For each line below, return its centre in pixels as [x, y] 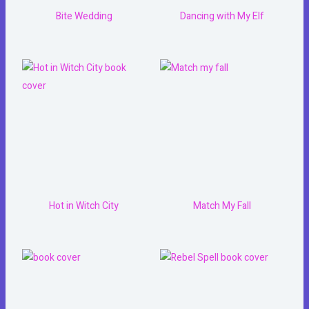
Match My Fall [222, 206]
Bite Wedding [84, 17]
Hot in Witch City [84, 206]
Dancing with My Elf [222, 17]
